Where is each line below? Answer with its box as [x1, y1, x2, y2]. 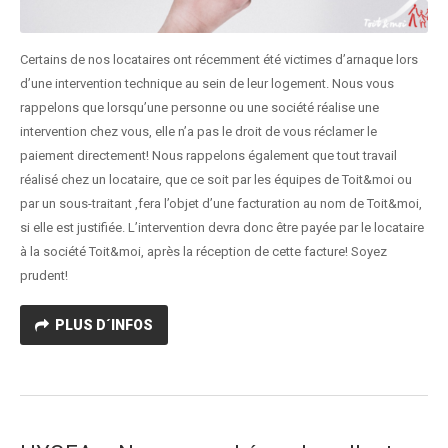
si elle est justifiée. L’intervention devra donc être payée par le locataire [20, 220, 424, 236]
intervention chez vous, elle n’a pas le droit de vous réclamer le [20, 124, 377, 140]
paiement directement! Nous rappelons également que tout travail [20, 148, 397, 164]
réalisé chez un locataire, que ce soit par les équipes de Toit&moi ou [20, 172, 412, 188]
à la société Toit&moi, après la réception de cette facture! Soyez [20, 244, 387, 260]
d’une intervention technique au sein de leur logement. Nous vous [20, 76, 394, 92]
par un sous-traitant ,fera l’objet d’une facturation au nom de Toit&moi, [20, 196, 422, 212]
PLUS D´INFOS [55, 317, 153, 334]
